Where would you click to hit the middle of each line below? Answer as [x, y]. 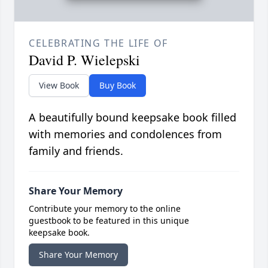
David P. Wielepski [84, 60]
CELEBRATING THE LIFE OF [98, 43]
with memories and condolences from [125, 134]
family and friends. [76, 150]
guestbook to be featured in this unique [109, 220]
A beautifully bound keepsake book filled [133, 117]
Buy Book [118, 85]
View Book [59, 85]
